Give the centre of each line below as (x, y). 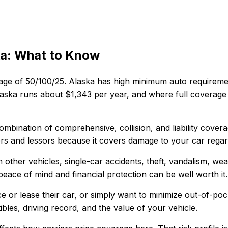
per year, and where (132, 94)
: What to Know (53, 55)
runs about (41, 94)
